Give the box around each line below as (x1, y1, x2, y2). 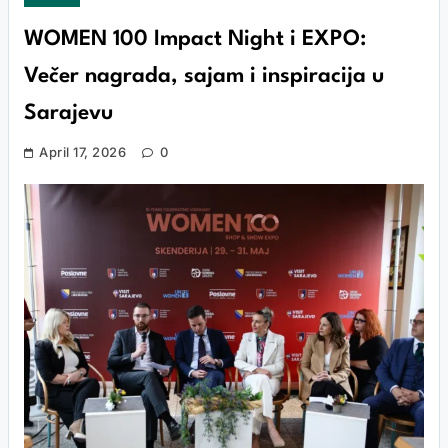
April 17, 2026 (39, 144, 127, 160)
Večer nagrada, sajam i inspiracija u (24, 66, 384, 87)
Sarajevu (24, 103, 113, 124)
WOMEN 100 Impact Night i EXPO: (24, 29, 366, 50)
